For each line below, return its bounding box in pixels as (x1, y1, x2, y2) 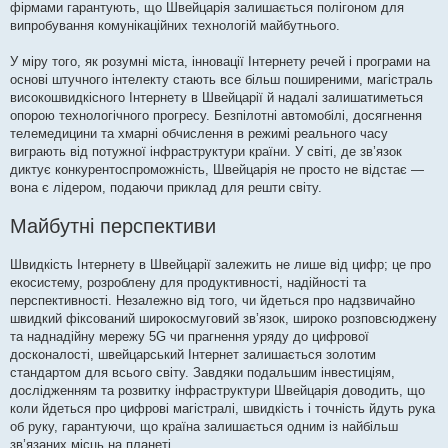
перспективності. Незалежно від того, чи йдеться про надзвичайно (10, 293, 415, 309)
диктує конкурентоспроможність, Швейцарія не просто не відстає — (10, 162, 424, 178)
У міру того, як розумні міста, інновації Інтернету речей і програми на (10, 54, 430, 70)
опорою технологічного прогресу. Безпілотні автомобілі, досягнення (10, 108, 422, 124)
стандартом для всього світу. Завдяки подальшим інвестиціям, (10, 365, 395, 381)
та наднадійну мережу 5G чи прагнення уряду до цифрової (10, 329, 369, 345)
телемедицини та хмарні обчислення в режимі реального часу (10, 126, 388, 142)
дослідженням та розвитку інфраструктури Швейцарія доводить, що (10, 383, 425, 399)
